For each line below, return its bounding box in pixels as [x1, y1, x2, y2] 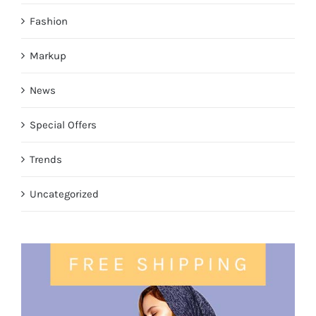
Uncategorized [30, 188, 99, 201]
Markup [30, 49, 66, 63]
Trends [30, 153, 62, 166]
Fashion [30, 15, 68, 28]
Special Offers [30, 119, 97, 132]
